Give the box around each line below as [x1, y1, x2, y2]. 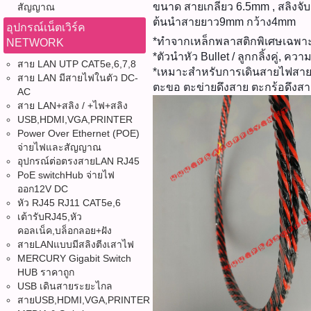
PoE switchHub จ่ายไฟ [17, 169, 115, 180]
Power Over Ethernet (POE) [17, 128, 140, 139]
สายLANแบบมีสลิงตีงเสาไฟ [17, 239, 134, 250]
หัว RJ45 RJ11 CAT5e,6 [17, 197, 121, 208]
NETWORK [6, 37, 64, 49]
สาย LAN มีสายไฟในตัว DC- [17, 72, 138, 83]
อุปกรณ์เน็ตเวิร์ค [6, 22, 85, 33]
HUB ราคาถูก [17, 267, 74, 278]
